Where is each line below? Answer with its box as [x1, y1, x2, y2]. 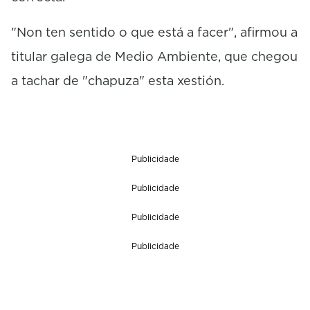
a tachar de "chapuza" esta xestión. [11, 71, 224, 89]
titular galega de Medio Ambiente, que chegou [11, 47, 298, 65]
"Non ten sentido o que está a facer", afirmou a [11, 23, 298, 41]
